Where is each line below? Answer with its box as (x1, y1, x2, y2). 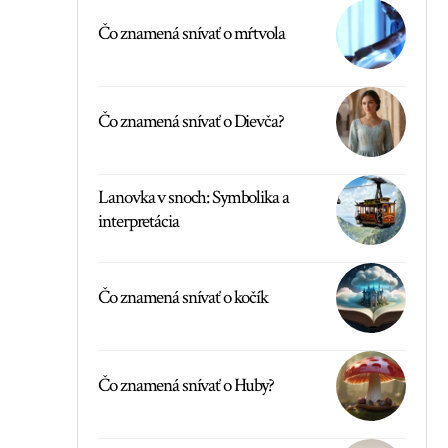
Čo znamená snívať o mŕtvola (98, 21, 285, 47)
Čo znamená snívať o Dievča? (98, 109, 284, 135)
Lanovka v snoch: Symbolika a (98, 185, 289, 211)
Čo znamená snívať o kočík (98, 285, 268, 311)
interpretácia (98, 209, 179, 235)
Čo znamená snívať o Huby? (98, 373, 274, 399)
